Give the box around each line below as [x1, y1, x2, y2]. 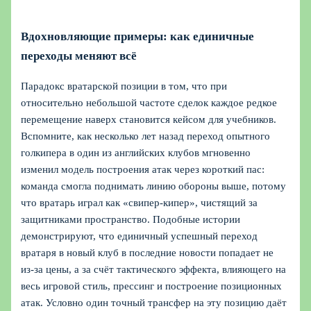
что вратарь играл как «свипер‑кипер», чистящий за [21, 197, 258, 209]
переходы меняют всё [21, 49, 137, 63]
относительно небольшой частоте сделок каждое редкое [21, 97, 278, 109]
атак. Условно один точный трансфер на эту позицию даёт [21, 297, 287, 309]
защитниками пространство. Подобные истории [21, 214, 241, 226]
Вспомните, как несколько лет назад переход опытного [21, 131, 271, 142]
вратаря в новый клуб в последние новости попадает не [21, 247, 274, 259]
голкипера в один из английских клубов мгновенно [21, 147, 251, 159]
